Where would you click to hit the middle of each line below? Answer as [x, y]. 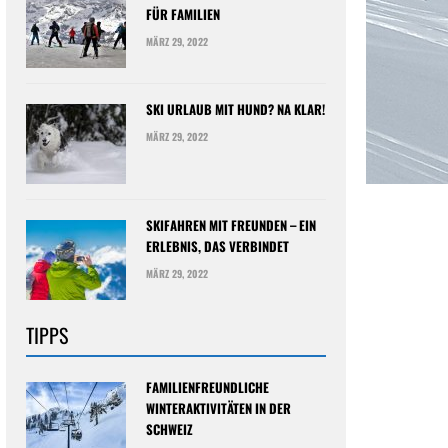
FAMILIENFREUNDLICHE [207, 387]
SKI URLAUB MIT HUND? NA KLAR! [235, 109]
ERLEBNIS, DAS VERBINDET [217, 246]
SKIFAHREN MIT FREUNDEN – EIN [231, 225]
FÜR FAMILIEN [183, 14]
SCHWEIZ [169, 429]
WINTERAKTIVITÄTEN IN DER [218, 408]
